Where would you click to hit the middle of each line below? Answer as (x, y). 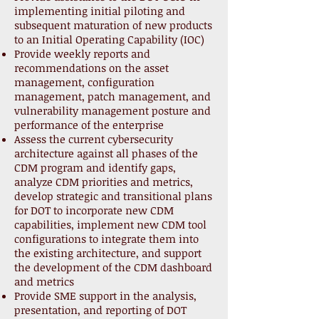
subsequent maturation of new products (113, 25)
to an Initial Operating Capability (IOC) (109, 39)
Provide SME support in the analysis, (105, 296)
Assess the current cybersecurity (94, 139)
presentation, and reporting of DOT (100, 310)
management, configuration (84, 82)
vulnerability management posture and (113, 110)
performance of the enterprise (89, 125)
